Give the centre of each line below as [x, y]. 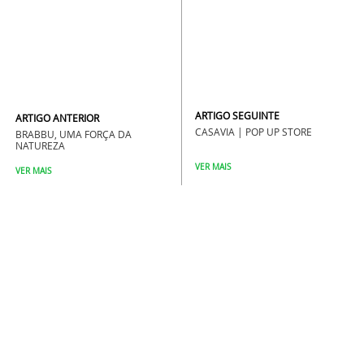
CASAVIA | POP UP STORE [254, 131]
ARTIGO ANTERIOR [57, 118]
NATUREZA [40, 146]
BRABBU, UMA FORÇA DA [74, 134]
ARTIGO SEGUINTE [238, 115]
